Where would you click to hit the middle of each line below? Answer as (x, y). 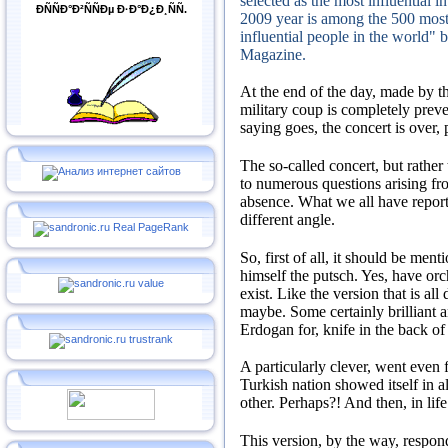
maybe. (265, 311)
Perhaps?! (311, 403)
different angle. (287, 219)
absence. (269, 201)
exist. (258, 293)
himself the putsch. (300, 275)
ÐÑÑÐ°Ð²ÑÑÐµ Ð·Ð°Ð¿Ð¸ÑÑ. (111, 9)
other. (259, 403)
